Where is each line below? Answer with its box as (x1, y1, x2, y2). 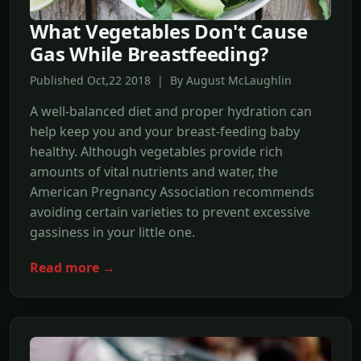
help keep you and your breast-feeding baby (30, 122, 300, 141)
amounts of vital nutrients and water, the (30, 163, 278, 181)
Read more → (30, 259, 115, 277)
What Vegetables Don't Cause (30, 18, 308, 45)
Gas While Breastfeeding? (30, 40, 269, 68)
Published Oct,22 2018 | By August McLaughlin (30, 73, 292, 89)
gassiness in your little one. (30, 223, 195, 242)
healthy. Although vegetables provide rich (30, 143, 283, 161)
